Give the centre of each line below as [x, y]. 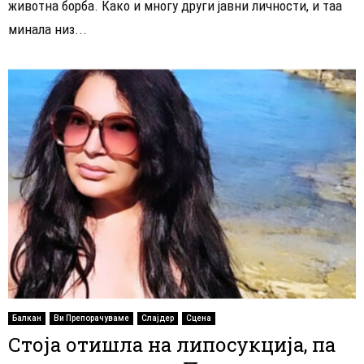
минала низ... [48, 29]
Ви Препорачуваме [91, 318]
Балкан [27, 318]
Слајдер [158, 318]
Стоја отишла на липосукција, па [172, 345]
